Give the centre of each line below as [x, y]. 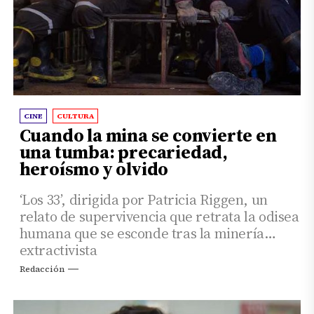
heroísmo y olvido [94, 169]
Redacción [42, 269]
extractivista [58, 250]
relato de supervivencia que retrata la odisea [159, 216]
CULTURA [75, 116]
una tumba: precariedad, [124, 152]
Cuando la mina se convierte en [148, 135]
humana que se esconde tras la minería [142, 233]
